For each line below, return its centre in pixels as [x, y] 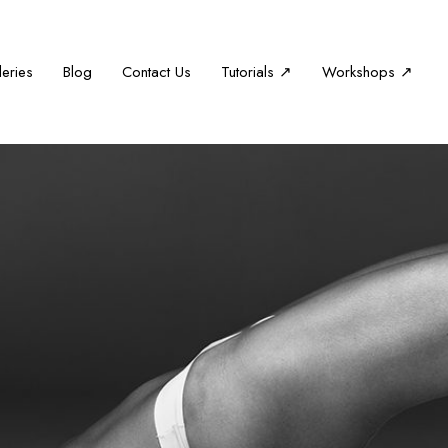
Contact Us [156, 72]
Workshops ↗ [367, 72]
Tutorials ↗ [256, 72]
